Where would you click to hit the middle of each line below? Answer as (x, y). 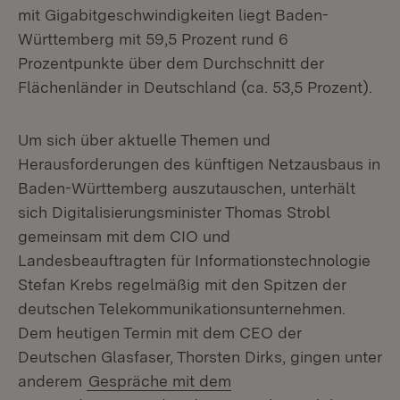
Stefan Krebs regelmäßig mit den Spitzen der (182, 284)
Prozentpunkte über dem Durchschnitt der (171, 63)
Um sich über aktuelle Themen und (144, 140)
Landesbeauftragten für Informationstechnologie (194, 260)
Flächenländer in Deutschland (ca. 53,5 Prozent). (195, 87)
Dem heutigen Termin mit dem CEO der (160, 333)
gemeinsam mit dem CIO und (124, 236)
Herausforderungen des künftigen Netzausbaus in (199, 164)
